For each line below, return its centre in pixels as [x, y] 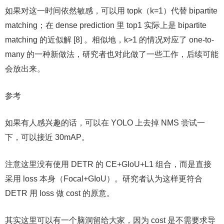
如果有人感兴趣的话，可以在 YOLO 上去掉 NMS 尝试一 [105, 123]
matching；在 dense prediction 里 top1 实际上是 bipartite [106, 25]
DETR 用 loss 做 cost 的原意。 [60, 193]
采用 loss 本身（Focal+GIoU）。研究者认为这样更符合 [104, 179]
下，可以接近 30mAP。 [47, 137]
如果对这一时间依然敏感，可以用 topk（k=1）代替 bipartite [111, 11]
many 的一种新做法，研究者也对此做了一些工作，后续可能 [112, 54]
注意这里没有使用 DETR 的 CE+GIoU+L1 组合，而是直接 [108, 164]
